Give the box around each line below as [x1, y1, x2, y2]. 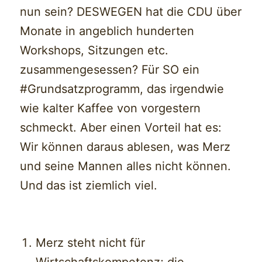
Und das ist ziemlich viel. [20, 178, 158, 193]
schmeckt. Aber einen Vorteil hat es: [20, 120, 222, 135]
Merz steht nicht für [36, 236, 146, 250]
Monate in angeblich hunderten [20, 24, 195, 39]
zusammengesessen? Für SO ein [20, 63, 200, 77]
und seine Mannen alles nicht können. [20, 159, 232, 174]
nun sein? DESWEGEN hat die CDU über [20, 5, 242, 19]
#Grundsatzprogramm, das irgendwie [20, 82, 225, 96]
